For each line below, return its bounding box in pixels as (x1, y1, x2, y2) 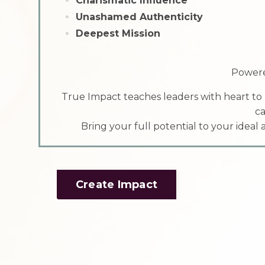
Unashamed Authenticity (75, 11, 203, 23)
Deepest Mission (75, 28, 160, 40)
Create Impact (75, 177, 157, 191)
